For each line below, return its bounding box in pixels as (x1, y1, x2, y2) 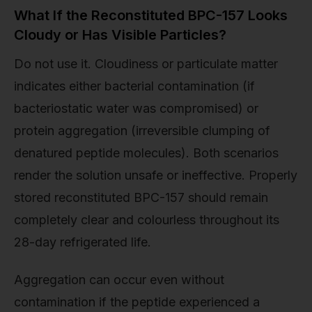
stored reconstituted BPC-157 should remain (14, 190, 268, 205)
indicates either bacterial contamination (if (14, 79, 255, 94)
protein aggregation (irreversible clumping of (14, 123, 270, 139)
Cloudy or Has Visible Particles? (14, 26, 226, 44)
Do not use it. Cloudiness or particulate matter (14, 56, 278, 72)
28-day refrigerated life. (14, 235, 151, 250)
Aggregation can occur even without (14, 272, 224, 287)
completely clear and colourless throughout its (14, 212, 279, 228)
